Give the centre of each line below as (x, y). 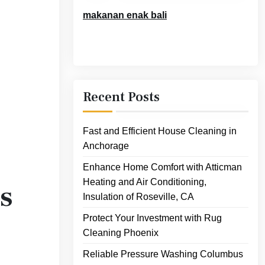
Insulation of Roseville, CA (138, 197)
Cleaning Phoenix (121, 233)
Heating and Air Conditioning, (145, 182)
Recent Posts (121, 97)
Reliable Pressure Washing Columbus (163, 254)
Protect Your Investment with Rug (152, 218)
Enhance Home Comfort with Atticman (162, 167)
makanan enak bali (125, 15)
